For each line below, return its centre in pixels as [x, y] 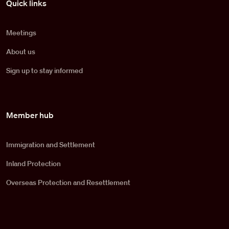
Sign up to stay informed [44, 70]
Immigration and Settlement [51, 144]
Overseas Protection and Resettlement [68, 182]
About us [21, 51]
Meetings [21, 32]
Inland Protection [33, 163]
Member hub [30, 115]
